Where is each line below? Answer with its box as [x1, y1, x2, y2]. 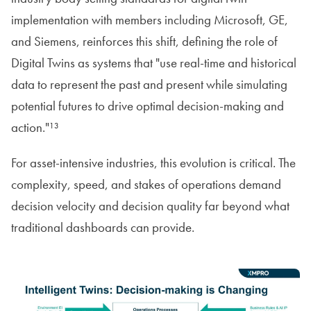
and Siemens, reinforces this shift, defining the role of [11, 33, 278, 51]
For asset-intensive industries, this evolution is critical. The [11, 154, 296, 172]
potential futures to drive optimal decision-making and [11, 97, 284, 115]
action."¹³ [11, 119, 59, 137]
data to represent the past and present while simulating [11, 76, 287, 94]
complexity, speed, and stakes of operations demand [11, 176, 281, 194]
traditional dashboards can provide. [11, 219, 194, 237]
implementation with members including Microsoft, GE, [11, 11, 288, 29]
